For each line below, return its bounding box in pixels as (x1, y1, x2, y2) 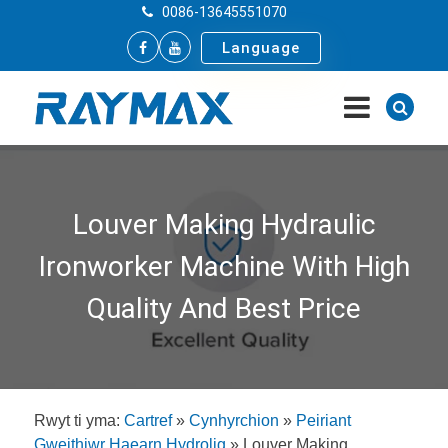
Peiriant (296, 411, 351, 429)
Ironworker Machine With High (38, 249, 410, 283)
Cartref (124, 411, 172, 429)
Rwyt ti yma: (34, 411, 120, 429)
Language (222, 39, 300, 57)
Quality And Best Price (87, 291, 361, 325)
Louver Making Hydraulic (72, 207, 376, 241)
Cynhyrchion (189, 411, 279, 429)
